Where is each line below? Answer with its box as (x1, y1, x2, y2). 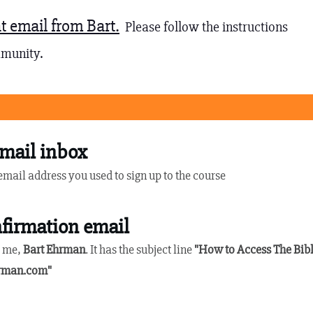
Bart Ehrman (23, 242, 86, 257)
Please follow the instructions (119, 18, 288, 36)
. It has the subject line (85, 242, 195, 257)
